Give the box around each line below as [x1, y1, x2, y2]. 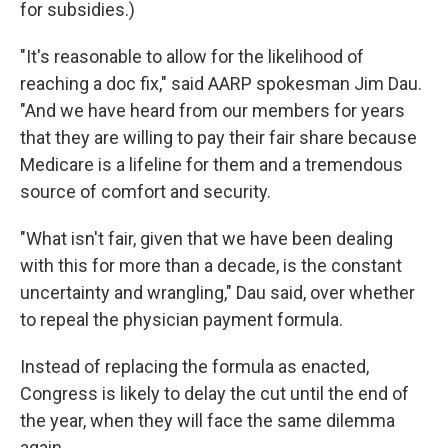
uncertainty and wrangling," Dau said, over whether [20, 282, 415, 304]
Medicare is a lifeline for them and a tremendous [20, 154, 403, 176]
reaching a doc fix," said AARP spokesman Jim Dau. [20, 73, 422, 95]
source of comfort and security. [20, 181, 271, 203]
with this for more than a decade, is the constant [20, 255, 402, 277]
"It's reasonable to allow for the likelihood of [20, 46, 364, 68]
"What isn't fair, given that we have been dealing [20, 228, 393, 250]
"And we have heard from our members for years [20, 100, 405, 122]
